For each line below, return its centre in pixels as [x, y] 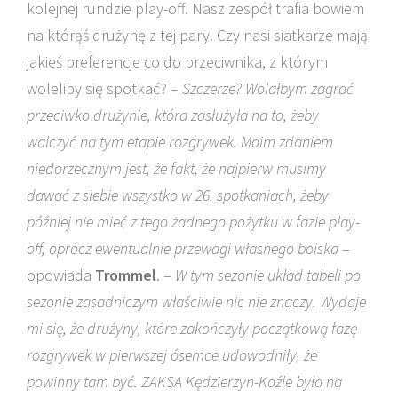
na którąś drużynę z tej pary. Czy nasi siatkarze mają [197, 35]
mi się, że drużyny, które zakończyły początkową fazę [192, 328]
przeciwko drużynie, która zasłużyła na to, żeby [173, 115]
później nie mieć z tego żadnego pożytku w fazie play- [193, 222]
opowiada [61, 275]
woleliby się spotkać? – [104, 88]
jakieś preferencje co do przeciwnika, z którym [177, 62]
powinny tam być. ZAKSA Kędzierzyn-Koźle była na [184, 382]
